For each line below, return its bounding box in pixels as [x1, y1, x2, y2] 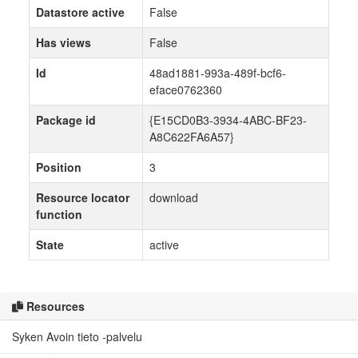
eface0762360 [149, 82, 222, 97]
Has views [36, 34, 91, 50]
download [149, 189, 198, 205]
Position [36, 159, 82, 175]
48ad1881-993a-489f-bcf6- [149, 65, 286, 81]
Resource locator [36, 189, 129, 205]
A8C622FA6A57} [149, 129, 234, 145]
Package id [36, 112, 96, 128]
